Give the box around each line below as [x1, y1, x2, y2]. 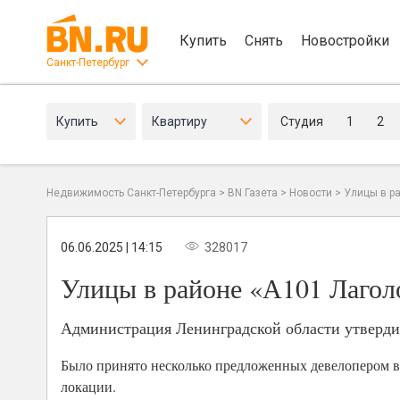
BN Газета [228, 187, 278, 199]
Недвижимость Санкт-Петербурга [46, 187, 216, 199]
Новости [289, 187, 332, 199]
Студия [280, 114, 323, 129]
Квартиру [152, 114, 207, 129]
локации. [61, 377, 116, 396]
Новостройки [301, 31, 389, 49]
